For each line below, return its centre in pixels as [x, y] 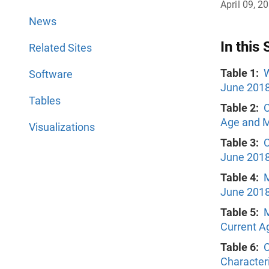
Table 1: [241, 73]
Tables [45, 101]
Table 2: [240, 108]
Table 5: [240, 212]
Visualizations [62, 127]
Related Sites [60, 48]
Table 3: [240, 143]
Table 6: [240, 247]
